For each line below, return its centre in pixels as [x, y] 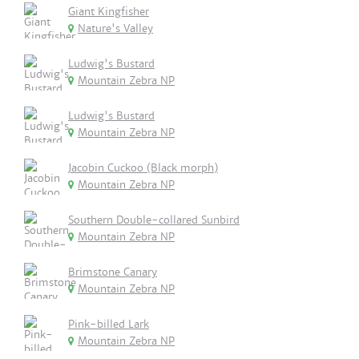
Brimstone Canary [113, 272]
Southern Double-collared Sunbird [154, 220]
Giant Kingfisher [109, 12]
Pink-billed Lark [109, 324]
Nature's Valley [115, 28]
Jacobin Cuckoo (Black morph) [143, 168]
